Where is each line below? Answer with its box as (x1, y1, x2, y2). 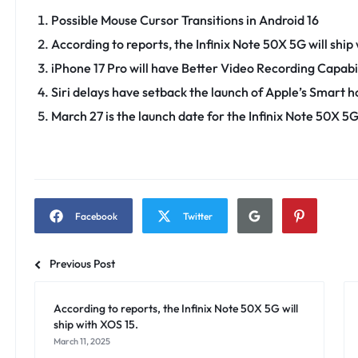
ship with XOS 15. (53, 317, 138, 332)
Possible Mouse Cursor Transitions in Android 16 (50, 12, 319, 28)
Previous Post (49, 257, 115, 272)
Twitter (182, 210, 213, 223)
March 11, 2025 (53, 336, 110, 348)
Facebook (74, 210, 117, 223)
